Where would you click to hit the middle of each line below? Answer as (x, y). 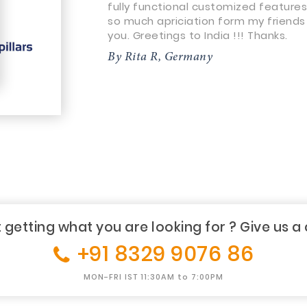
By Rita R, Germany (160, 58)
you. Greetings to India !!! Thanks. (198, 35)
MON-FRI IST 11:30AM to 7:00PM (153, 277)
